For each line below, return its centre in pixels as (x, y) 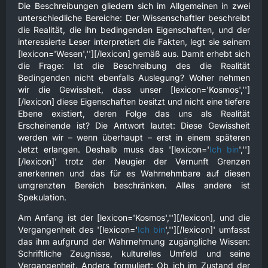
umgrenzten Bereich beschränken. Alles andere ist (134, 185)
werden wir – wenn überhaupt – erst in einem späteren (134, 137)
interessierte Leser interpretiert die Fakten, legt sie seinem (134, 42)
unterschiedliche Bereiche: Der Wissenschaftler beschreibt (134, 18)
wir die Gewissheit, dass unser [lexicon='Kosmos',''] (134, 89)
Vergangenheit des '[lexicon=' (78, 229)
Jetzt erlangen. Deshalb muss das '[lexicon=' (114, 149)
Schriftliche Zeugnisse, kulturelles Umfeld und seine (134, 253)
